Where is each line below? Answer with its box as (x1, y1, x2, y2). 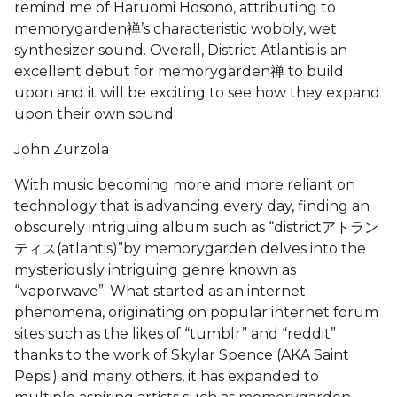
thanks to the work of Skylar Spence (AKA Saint (14, 346, 349, 363)
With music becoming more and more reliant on (14, 175, 355, 193)
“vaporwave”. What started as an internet (14, 282, 306, 300)
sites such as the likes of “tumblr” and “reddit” (14, 324, 336, 342)
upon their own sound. (14, 105, 176, 122)
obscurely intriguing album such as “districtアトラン (14, 218, 378, 236)
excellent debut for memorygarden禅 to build (14, 62, 344, 80)
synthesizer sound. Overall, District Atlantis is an (14, 41, 347, 58)
